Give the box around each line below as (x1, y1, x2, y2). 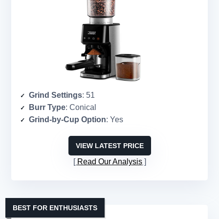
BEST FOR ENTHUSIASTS (13, 204, 97, 212)
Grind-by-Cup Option (29, 115, 106, 124)
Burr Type (29, 103, 66, 112)
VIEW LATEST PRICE (75, 142, 144, 150)
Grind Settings (29, 91, 82, 100)
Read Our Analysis (77, 157, 142, 166)
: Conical (66, 103, 96, 112)
